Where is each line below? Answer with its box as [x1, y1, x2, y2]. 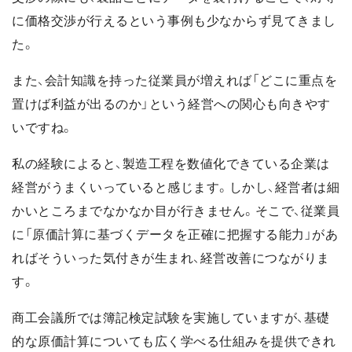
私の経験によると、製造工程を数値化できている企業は [12, 157, 330, 171]
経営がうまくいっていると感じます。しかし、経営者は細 [12, 181, 339, 195]
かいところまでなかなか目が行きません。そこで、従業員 [12, 204, 339, 218]
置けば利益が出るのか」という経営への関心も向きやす [12, 97, 331, 112]
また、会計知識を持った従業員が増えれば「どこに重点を [12, 74, 337, 88]
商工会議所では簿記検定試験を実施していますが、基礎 [12, 311, 330, 325]
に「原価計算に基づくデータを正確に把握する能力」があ [12, 228, 338, 242]
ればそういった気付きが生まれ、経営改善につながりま [12, 251, 330, 266]
